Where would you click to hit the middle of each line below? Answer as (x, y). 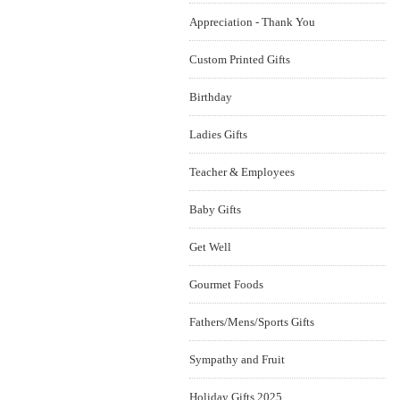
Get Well (210, 247)
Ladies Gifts (218, 134)
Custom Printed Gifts (240, 59)
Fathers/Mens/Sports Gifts (252, 322)
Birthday (211, 97)
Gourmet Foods (226, 284)
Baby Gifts (215, 209)
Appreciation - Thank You (252, 22)
